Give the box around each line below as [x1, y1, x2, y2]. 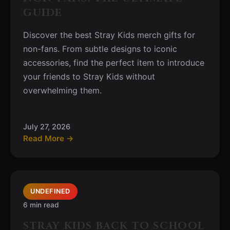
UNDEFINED [30, 187, 70, 195]
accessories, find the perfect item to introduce [23, 57, 204, 68]
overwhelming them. [23, 85, 102, 95]
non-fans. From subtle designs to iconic [23, 44, 177, 54]
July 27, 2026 [23, 122, 70, 131]
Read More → [23, 133, 74, 143]
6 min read [23, 201, 59, 209]
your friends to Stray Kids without [23, 71, 155, 82]
